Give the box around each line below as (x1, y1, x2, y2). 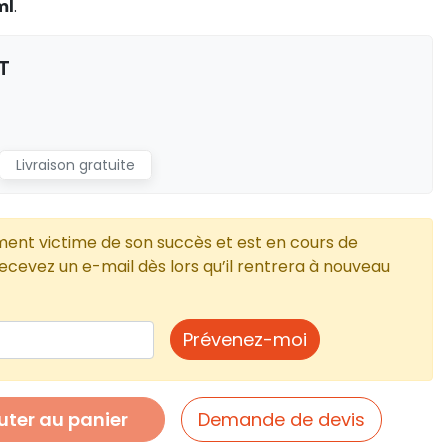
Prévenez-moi (183, 327, 307, 352)
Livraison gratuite (16, 155, 135, 175)
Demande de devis (198, 407, 365, 432)
